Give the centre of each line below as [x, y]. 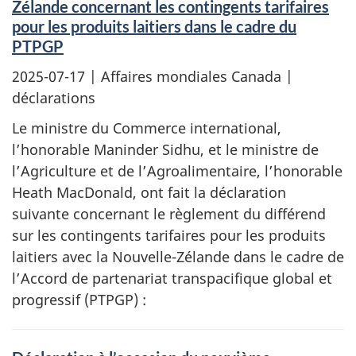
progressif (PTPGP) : [79, 300]
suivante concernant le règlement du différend [169, 214]
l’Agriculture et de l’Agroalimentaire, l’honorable [177, 171]
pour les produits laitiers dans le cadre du [154, 26]
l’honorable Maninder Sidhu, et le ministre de [165, 149]
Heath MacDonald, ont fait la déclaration [149, 192]
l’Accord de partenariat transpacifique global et [172, 278]
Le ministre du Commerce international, [147, 128]
